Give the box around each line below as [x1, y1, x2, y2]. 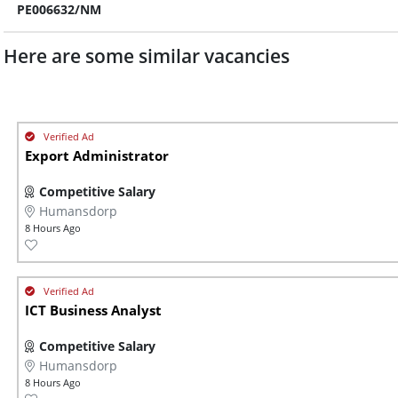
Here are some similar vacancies [4, 44, 290, 69]
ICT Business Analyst [25, 301, 162, 321]
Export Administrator [25, 147, 169, 166]
